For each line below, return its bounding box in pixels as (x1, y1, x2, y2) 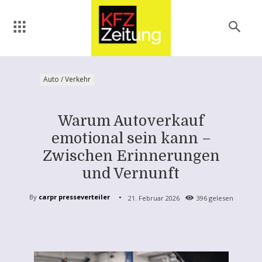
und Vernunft (82, 164, 180, 182)
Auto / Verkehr (43, 74, 91, 84)
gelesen (206, 193, 233, 202)
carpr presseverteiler (38, 192, 110, 202)
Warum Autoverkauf (58, 112, 204, 129)
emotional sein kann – (51, 129, 211, 147)
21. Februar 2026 (127, 193, 180, 202)
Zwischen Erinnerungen (42, 147, 220, 164)
